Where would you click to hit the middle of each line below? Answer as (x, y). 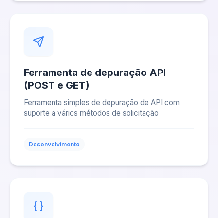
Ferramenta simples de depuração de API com (102, 102)
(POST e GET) (57, 85)
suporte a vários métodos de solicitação (91, 113)
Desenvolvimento (54, 144)
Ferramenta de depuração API (95, 73)
